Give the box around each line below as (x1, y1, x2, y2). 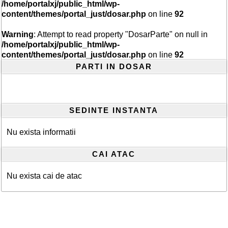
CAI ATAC (92, 150, 136, 158)
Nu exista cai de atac (7, 172, 82, 180)
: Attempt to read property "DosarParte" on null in (34, 30, 208, 39)
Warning (2, 30, 34, 39)
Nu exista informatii (7, 128, 76, 136)
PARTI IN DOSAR (75, 62, 152, 71)
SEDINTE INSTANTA (69, 106, 159, 115)
